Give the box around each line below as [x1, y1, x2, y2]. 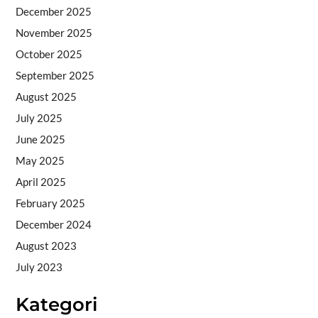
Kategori [15, 292, 98, 316]
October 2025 [15, 47, 82, 60]
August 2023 [15, 238, 77, 252]
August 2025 [15, 89, 77, 103]
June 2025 [15, 132, 65, 146]
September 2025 [15, 68, 94, 82]
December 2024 [15, 217, 92, 231]
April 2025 [15, 175, 66, 188]
